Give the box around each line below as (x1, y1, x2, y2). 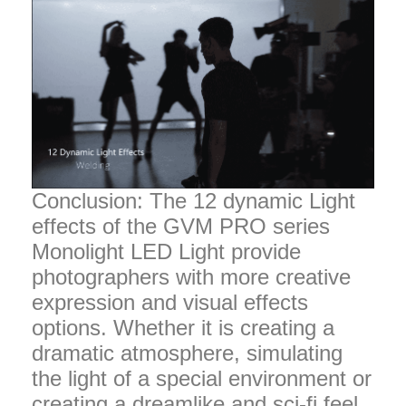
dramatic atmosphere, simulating (32, 340, 343, 365)
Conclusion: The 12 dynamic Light (32, 188, 355, 213)
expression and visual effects (32, 289, 308, 314)
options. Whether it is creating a (32, 314, 334, 340)
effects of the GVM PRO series (32, 213, 330, 238)
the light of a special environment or (32, 365, 372, 391)
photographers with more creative (32, 264, 351, 289)
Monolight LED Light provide (32, 238, 301, 264)
